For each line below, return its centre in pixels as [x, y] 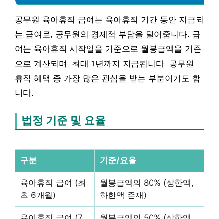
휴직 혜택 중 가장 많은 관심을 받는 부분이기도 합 [108, 79]
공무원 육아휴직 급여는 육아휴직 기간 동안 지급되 [109, 20]
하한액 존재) [123, 195]
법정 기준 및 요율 [64, 121]
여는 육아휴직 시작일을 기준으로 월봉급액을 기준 [108, 49]
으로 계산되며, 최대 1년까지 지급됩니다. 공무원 [104, 64]
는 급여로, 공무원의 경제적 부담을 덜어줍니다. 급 [108, 35]
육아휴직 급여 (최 [53, 183]
